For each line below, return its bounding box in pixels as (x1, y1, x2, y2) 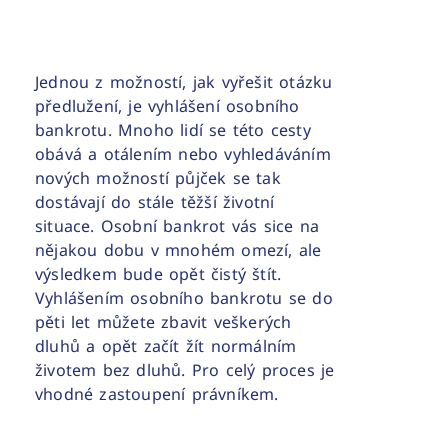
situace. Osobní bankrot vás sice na (35, 214, 319, 237)
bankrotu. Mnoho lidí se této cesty (35, 118, 311, 141)
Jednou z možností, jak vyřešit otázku (35, 70, 333, 93)
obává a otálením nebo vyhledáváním (35, 142, 331, 165)
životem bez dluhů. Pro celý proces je (35, 358, 335, 381)
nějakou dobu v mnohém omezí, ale (35, 238, 322, 261)
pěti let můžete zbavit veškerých (35, 310, 292, 333)
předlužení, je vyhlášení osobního (35, 94, 300, 117)
